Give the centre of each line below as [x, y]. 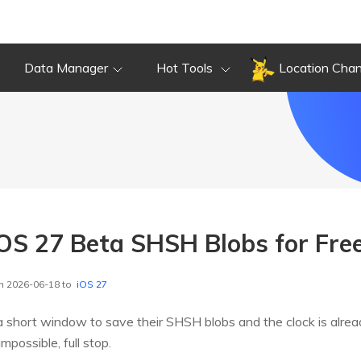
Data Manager [66, 68]
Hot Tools [186, 68]
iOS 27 [92, 284]
